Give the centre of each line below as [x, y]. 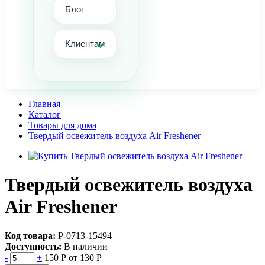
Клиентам [85, 43]
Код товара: [30, 235]
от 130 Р [85, 257]
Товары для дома [62, 125]
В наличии [86, 246]
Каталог [45, 114]
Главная [44, 104]
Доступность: [33, 246]
